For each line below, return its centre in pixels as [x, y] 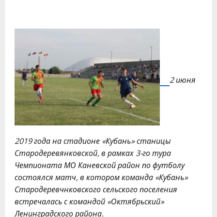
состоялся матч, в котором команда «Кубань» [101, 177]
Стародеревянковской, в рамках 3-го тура [93, 153]
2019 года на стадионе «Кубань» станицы [93, 141]
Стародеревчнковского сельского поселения [96, 189]
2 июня [183, 80]
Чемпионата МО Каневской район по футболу [100, 165]
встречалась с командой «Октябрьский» [89, 201]
